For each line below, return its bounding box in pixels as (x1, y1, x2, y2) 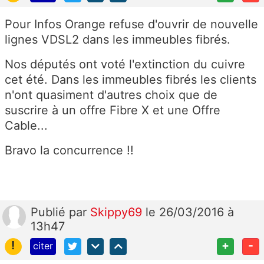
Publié (31, 204, 69, 219)
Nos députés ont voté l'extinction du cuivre (5, 57, 245, 71)
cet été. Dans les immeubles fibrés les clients (5, 72, 256, 87)
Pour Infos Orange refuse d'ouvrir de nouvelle (5, 16, 258, 31)
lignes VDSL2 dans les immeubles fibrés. (5, 32, 230, 47)
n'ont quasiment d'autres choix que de (5, 87, 217, 102)
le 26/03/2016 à (146, 204, 234, 219)
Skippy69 (90, 204, 146, 219)
